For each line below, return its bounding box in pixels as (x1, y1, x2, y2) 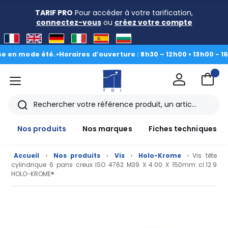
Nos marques (82, 124, 132, 134)
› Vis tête (183, 151, 217, 160)
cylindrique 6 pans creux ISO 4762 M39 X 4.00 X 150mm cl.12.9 (11, 160, 217, 169)
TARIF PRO (35, 8, 73, 18)
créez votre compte (114, 17, 192, 27)
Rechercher (21, 103, 63, 114)
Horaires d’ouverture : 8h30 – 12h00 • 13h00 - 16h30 (40, 49, 223, 59)
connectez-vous (36, 17, 101, 27)
